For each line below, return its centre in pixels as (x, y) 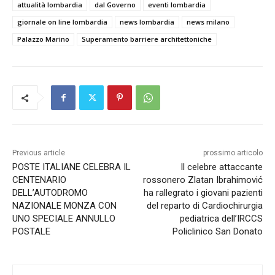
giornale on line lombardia (62, 22)
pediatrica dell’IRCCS (221, 219)
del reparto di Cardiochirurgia (204, 206)
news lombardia (147, 22)
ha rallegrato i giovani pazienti (203, 193)
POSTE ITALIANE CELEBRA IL (72, 167)
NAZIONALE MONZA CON (64, 206)
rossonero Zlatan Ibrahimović (203, 180)
